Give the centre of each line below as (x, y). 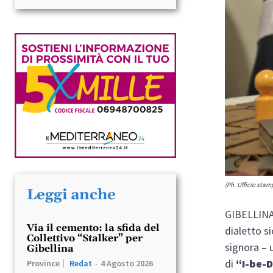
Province (43, 263)
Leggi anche (71, 195)
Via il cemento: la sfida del (93, 228)
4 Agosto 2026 (127, 263)
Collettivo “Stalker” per (85, 238)
